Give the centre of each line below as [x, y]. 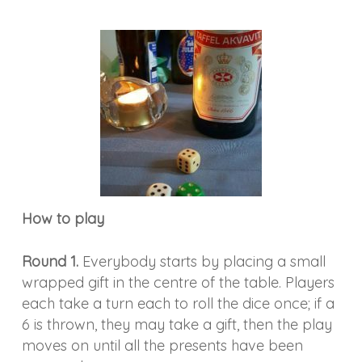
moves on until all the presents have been [162, 345]
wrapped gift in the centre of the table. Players [178, 282]
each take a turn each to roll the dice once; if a [178, 303]
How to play [63, 218]
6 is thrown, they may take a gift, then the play [177, 324]
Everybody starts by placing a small [202, 261]
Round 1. [50, 261]
